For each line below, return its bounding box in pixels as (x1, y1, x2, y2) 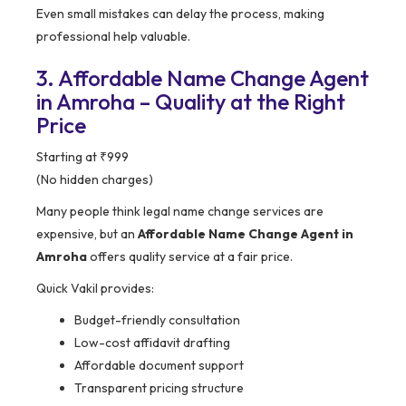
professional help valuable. (36, 28, 190, 45)
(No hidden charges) (36, 171, 153, 188)
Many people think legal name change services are (36, 203, 324, 220)
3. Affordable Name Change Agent (36, 64, 369, 92)
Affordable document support (74, 357, 244, 374)
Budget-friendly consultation (74, 312, 240, 329)
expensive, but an (36, 226, 138, 243)
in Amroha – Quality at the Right (36, 88, 345, 116)
